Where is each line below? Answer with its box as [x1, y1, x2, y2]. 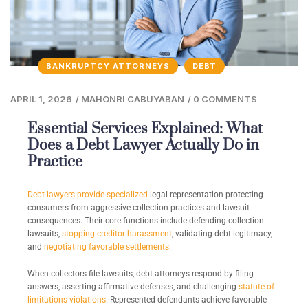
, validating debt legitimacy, [172, 229, 272, 239]
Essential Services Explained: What [27, 120, 263, 139]
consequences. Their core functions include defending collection [27, 216, 264, 226]
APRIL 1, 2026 [10, 93, 72, 105]
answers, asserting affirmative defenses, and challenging [27, 282, 239, 292]
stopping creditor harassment [62, 229, 172, 239]
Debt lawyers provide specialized [27, 190, 148, 200]
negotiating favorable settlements [44, 242, 169, 252]
